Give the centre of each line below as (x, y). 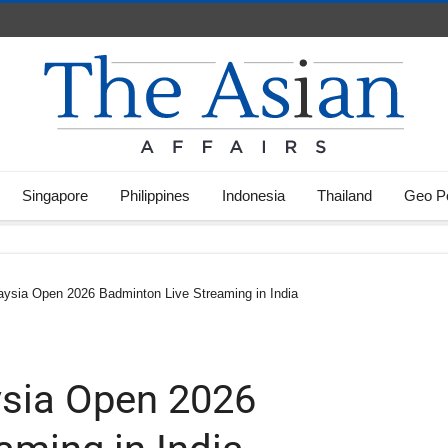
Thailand (344, 195)
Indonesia (253, 195)
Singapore (55, 195)
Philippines (155, 195)
